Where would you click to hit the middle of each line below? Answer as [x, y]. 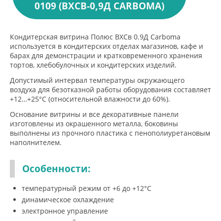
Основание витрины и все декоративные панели [94, 114]
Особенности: [56, 169]
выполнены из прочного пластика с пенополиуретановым [110, 133]
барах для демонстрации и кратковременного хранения [106, 55]
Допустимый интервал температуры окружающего [97, 80]
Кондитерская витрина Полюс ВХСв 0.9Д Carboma [95, 37]
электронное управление [65, 211]
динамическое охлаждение [68, 200]
